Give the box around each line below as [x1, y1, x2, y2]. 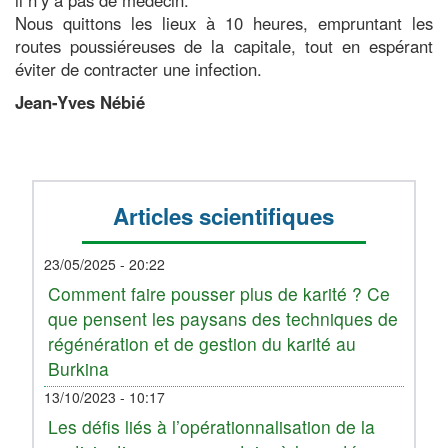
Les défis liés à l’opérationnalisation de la [48, 413, 375, 439]
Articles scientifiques [113, 199, 335, 232]
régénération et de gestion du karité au [48, 330, 356, 356]
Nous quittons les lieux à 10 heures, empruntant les [15, 10, 433, 35]
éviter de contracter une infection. [15, 56, 262, 81]
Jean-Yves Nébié [15, 89, 145, 114]
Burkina [48, 355, 109, 381]
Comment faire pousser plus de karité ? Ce [48, 280, 390, 306]
